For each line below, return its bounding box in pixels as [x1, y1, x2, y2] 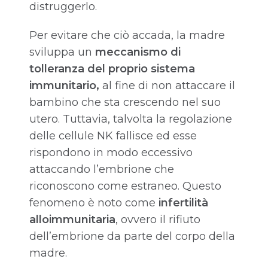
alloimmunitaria [29, 213, 115, 227]
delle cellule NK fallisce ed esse [29, 129, 197, 143]
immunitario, [29, 79, 102, 93]
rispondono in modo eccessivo [29, 146, 193, 160]
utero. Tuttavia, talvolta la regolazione [29, 112, 232, 126]
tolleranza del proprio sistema [29, 62, 195, 76]
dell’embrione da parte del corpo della [29, 230, 235, 243]
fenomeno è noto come [29, 196, 159, 210]
